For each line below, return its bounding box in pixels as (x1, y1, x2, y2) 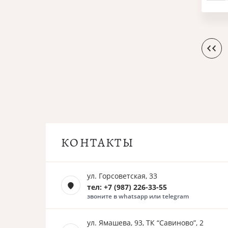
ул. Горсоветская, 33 (87, 171, 157, 181)
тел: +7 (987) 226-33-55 (87, 182, 167, 192)
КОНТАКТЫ (61, 134, 134, 151)
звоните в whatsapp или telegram (87, 192, 189, 201)
